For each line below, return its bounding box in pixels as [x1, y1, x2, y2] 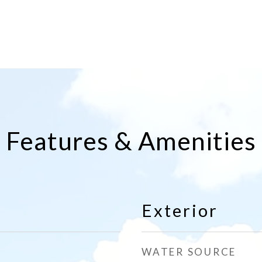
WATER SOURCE [142, 246, 236, 258]
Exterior [142, 200, 218, 220]
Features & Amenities [6, 126, 256, 156]
